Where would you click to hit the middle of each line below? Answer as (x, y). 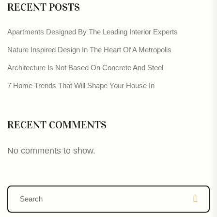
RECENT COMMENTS (57, 124)
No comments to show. (51, 150)
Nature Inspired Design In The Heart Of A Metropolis (89, 49)
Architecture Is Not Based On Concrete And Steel (85, 67)
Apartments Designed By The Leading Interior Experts (93, 31)
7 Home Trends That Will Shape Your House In (81, 85)
